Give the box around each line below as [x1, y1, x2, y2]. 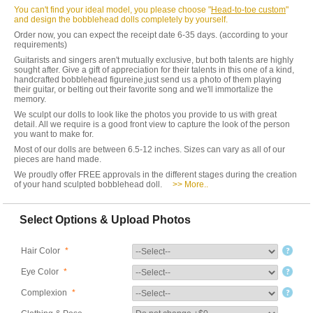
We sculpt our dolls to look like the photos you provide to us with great [14, 110, 277, 119]
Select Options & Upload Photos [20, 214, 191, 226]
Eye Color [21, 267, 59, 277]
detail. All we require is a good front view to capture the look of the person [14, 119, 290, 129]
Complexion [21, 288, 67, 298]
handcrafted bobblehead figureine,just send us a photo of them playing [14, 75, 282, 85]
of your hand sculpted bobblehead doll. [14, 180, 162, 189]
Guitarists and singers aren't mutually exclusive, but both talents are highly [14, 55, 293, 65]
